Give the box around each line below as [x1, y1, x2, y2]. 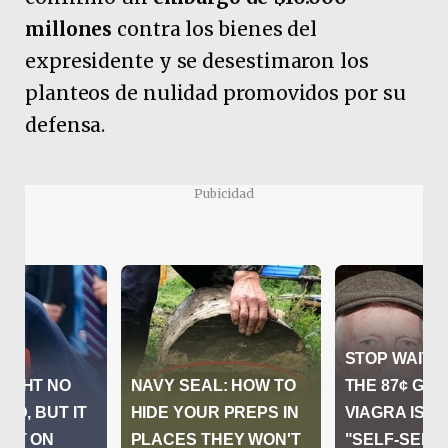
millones [25, 17, 118, 42]
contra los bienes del [117, 17, 318, 42]
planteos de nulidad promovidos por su [25, 81, 406, 106]
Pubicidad [194, 185, 254, 201]
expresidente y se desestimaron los [25, 49, 369, 74]
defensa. [25, 113, 106, 138]
